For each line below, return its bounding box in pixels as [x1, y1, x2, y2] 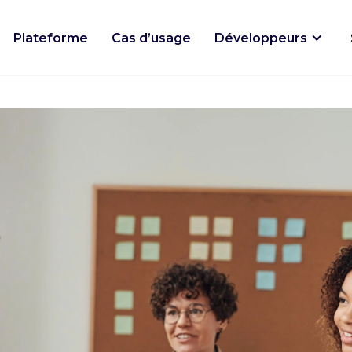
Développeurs [214, 30, 307, 46]
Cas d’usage [112, 30, 191, 46]
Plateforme [13, 30, 88, 46]
